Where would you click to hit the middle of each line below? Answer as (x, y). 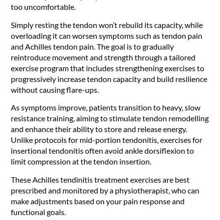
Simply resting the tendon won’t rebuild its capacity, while (107, 25)
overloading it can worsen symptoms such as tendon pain (107, 35)
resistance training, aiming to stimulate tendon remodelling (110, 118)
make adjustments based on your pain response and (98, 201)
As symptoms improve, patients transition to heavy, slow (106, 108)
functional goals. (39, 212)
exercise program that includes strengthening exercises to (108, 68)
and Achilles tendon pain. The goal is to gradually (93, 46)
